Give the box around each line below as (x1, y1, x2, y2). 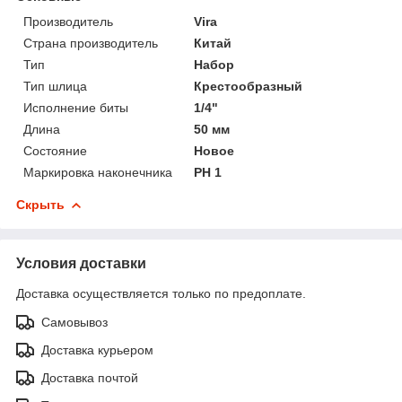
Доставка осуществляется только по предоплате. (16, 285, 306, 301)
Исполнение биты (23, 100, 128, 115)
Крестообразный (194, 78, 303, 93)
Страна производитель (23, 35, 158, 50)
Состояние (23, 143, 87, 158)
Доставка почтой (41, 370, 138, 385)
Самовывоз (41, 314, 108, 329)
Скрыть (16, 197, 65, 212)
